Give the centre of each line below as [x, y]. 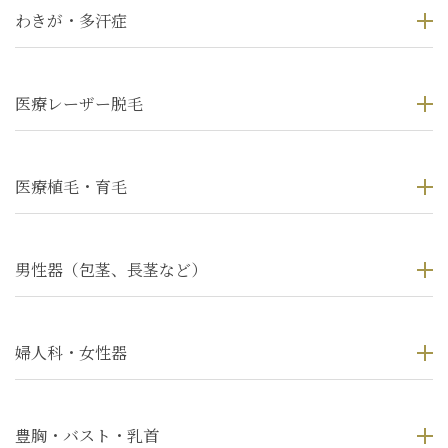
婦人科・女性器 [71, 353]
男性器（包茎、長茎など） [111, 270]
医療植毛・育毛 [71, 187]
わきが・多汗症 [71, 21]
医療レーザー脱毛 [79, 104]
